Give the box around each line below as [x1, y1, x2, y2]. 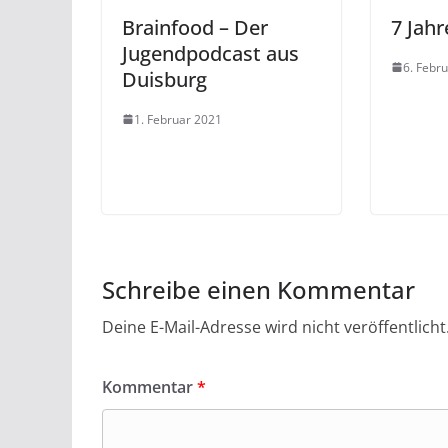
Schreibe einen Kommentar [102, 272, 415, 306]
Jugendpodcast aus [122, 39, 299, 67]
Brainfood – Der [122, 13, 268, 41]
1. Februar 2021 [134, 110, 222, 128]
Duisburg [122, 65, 207, 93]
